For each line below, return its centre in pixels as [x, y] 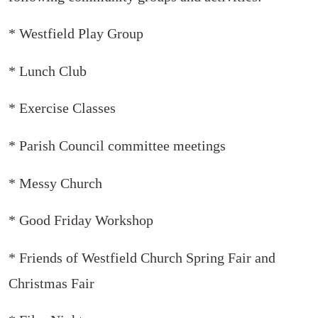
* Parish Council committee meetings [117, 146]
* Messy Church [55, 183]
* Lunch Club [48, 71]
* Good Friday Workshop [81, 220]
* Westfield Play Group [76, 34]
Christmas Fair [53, 283]
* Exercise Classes [62, 108]
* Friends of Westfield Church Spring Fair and [142, 257]
